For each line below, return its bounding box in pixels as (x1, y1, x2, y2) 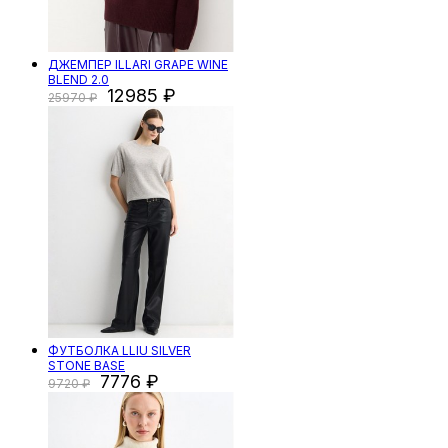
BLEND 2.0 (48, 72, 109, 88)
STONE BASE (48, 358, 125, 374)
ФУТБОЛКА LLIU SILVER (48, 343, 191, 359)
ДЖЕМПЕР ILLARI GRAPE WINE (48, 57, 228, 73)
